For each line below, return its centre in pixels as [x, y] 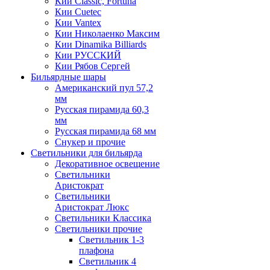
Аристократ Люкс [92, 207]
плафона [96, 250]
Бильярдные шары [68, 77]
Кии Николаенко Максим [107, 33]
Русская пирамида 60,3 [102, 109]
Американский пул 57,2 [104, 88]
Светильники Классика [103, 218]
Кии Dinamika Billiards [101, 44]
